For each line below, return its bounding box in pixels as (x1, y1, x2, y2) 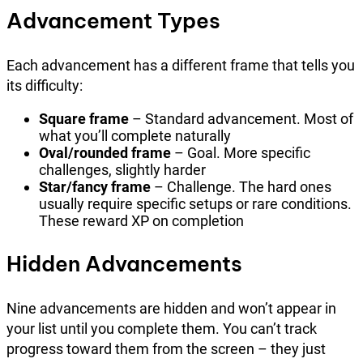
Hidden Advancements (6, 250, 242, 277)
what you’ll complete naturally (39, 126, 231, 144)
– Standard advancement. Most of (129, 109, 353, 127)
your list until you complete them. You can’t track (6, 319, 317, 337)
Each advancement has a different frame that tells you (6, 56, 355, 74)
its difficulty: (6, 76, 83, 94)
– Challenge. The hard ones (151, 177, 331, 195)
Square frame (39, 109, 129, 127)
